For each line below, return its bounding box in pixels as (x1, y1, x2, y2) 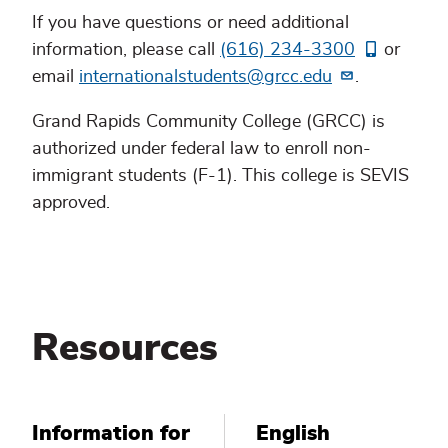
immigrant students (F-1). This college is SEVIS (32, 167, 409, 186)
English (256, 422, 330, 444)
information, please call (32, 41, 220, 60)
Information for (32, 422, 190, 444)
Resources (32, 329, 218, 368)
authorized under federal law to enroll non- (32, 140, 371, 159)
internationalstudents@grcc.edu (79, 68, 332, 87)
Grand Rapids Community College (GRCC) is (32, 113, 385, 132)
